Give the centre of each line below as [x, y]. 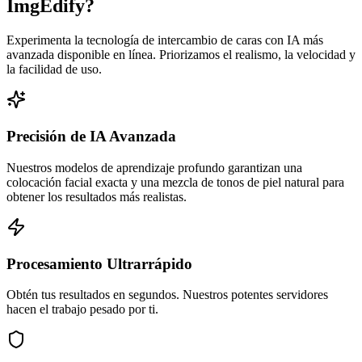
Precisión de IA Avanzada [91, 137]
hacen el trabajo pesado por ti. [82, 309]
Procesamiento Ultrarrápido [99, 263]
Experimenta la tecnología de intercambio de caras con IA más [165, 40]
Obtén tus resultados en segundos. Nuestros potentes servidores [167, 295]
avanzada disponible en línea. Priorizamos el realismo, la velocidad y [181, 55]
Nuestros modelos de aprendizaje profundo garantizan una [154, 167]
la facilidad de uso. [54, 69]
